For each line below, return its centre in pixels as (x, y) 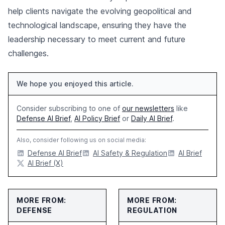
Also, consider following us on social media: (81, 140)
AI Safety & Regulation (130, 153)
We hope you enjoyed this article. (75, 84)
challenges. (28, 53)
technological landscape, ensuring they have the (97, 25)
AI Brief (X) (45, 163)
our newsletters (148, 108)
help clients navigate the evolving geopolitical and (100, 11)
